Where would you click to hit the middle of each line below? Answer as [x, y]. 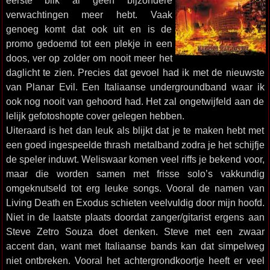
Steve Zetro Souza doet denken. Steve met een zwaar [135, 231]
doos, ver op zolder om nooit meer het [89, 58]
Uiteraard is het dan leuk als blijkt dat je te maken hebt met [135, 130]
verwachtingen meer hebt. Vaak [89, 14]
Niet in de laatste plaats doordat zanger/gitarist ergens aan [135, 217]
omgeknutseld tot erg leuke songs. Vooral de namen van [135, 188]
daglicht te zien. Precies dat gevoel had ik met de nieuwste [135, 72]
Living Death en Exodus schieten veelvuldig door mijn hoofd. [135, 202]
